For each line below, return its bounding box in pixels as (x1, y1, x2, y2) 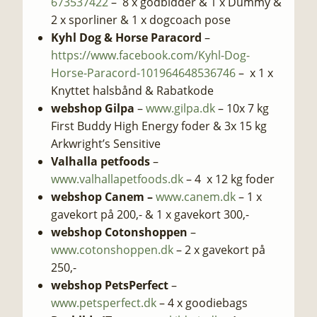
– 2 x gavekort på (173, 242, 265, 258)
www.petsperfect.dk (51, 295, 156, 311)
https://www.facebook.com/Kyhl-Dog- (51, 47, 250, 63)
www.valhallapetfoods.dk (51, 171, 183, 187)
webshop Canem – (51, 189, 156, 204)
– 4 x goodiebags (156, 295, 248, 311)
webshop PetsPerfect (51, 277, 168, 293)
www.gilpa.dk (146, 100, 215, 116)
